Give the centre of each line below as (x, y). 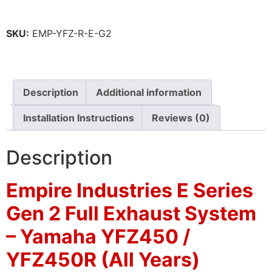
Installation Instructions (79, 118)
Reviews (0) (181, 118)
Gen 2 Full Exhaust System (131, 213)
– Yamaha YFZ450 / (98, 236)
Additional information (149, 93)
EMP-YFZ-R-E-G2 (70, 34)
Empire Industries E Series (130, 190)
